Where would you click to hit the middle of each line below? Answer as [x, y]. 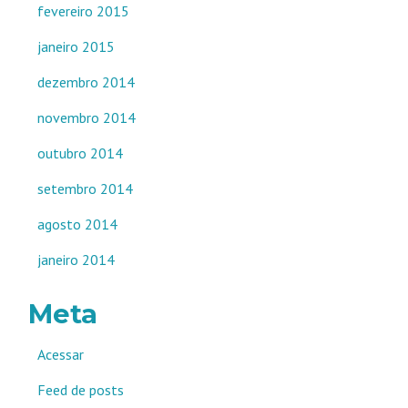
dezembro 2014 [86, 82]
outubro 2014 [80, 153]
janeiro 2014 [76, 260]
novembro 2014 [87, 117]
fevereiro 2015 [83, 11]
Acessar [61, 354]
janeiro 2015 [76, 46]
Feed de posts [81, 390]
